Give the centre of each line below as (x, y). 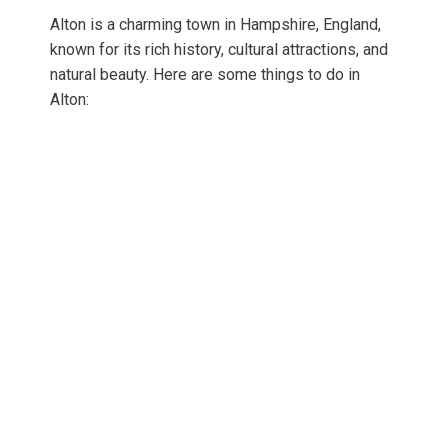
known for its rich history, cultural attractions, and (219, 50)
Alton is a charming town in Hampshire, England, (215, 25)
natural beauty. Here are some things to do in (205, 75)
